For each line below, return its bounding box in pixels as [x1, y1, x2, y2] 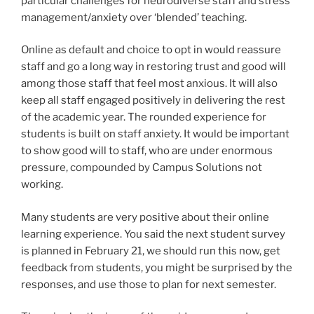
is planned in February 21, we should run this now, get [21, 244, 280, 257]
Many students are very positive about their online [21, 210, 269, 224]
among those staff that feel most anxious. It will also [21, 77, 278, 90]
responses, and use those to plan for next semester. [21, 278, 276, 291]
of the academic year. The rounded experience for [21, 111, 266, 124]
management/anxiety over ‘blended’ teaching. [21, 11, 247, 24]
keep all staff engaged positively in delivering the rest [21, 94, 285, 107]
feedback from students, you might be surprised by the [21, 261, 292, 274]
